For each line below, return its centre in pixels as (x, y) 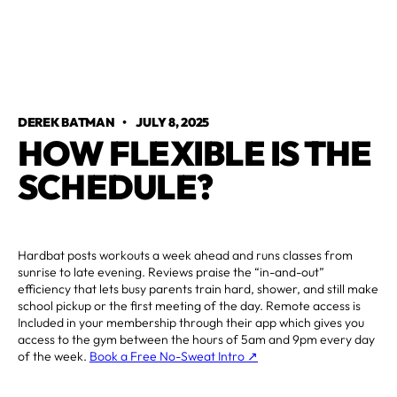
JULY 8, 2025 (173, 122)
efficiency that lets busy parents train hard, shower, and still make (198, 288)
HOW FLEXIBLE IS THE (195, 152)
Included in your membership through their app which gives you (191, 322)
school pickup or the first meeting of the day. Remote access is (189, 305)
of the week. (54, 356)
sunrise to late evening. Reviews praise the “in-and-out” (171, 272)
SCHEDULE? (116, 186)
